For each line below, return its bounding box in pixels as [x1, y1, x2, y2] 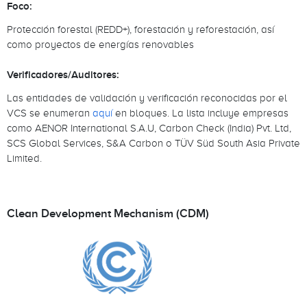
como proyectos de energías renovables [7, 36, 194, 51]
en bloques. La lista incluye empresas [112, 105, 288, 120]
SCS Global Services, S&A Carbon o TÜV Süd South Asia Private [7, 135, 300, 150]
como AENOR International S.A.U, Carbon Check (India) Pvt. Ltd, [7, 120, 291, 135]
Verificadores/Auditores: [7, 67, 119, 83]
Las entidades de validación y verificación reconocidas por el [7, 90, 287, 105]
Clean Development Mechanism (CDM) [7, 205, 212, 222]
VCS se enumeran [7, 105, 93, 120]
